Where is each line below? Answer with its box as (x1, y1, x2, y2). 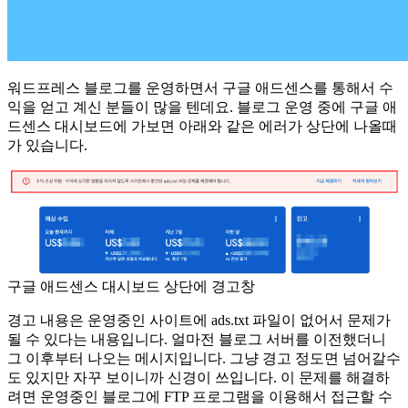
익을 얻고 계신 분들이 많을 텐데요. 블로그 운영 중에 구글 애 (7, 98, 397, 115)
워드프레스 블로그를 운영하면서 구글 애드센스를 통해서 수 (7, 79, 393, 96)
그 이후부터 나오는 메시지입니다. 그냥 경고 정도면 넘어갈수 (7, 350, 401, 366)
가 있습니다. (7, 137, 87, 153)
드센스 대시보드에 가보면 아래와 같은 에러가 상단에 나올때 (7, 117, 397, 134)
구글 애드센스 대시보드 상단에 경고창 (7, 278, 255, 294)
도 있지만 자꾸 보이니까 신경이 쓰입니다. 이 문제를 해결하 (7, 369, 390, 385)
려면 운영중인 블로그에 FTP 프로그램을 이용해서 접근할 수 (7, 388, 393, 404)
